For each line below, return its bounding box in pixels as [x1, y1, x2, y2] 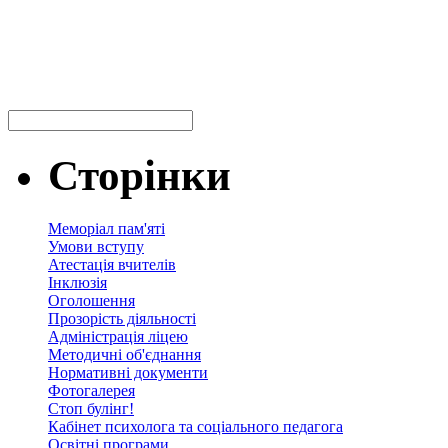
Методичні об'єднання [48, 346, 201, 364]
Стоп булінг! [48, 400, 134, 418]
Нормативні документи [48, 364, 208, 382]
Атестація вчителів [48, 256, 176, 274]
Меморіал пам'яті [48, 220, 165, 238]
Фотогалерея [48, 382, 135, 400]
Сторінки [48, 152, 231, 200]
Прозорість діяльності [48, 310, 196, 328]
